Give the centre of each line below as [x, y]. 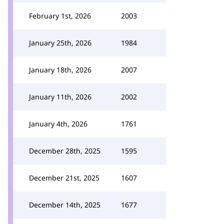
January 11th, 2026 [60, 97]
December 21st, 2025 [64, 178]
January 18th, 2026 [60, 70]
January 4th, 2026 [58, 124]
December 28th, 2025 [65, 151]
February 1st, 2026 [60, 16]
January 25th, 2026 [60, 43]
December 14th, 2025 [65, 205]
